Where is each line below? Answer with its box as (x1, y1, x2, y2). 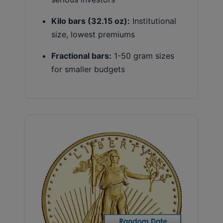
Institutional (130, 15, 176, 26)
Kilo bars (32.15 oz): (51, 15, 130, 26)
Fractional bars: (51, 50, 111, 61)
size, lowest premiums (51, 29, 135, 39)
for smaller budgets (51, 64, 125, 74)
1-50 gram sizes (111, 50, 174, 61)
